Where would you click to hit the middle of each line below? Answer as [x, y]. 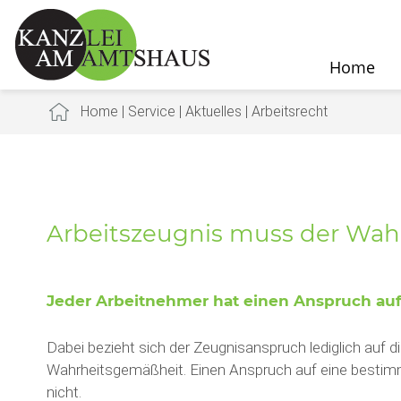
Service [151, 111]
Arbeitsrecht [289, 111]
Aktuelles [213, 111]
